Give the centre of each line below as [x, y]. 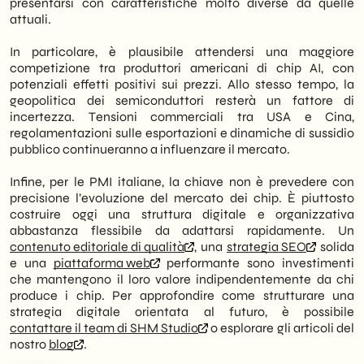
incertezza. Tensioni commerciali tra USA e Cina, [182, 117]
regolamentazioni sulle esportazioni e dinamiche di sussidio [182, 133]
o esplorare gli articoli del [281, 328]
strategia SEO [266, 247]
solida [335, 247]
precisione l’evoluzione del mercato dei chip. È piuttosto [182, 198]
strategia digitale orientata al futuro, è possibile [182, 312]
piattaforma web [102, 263]
